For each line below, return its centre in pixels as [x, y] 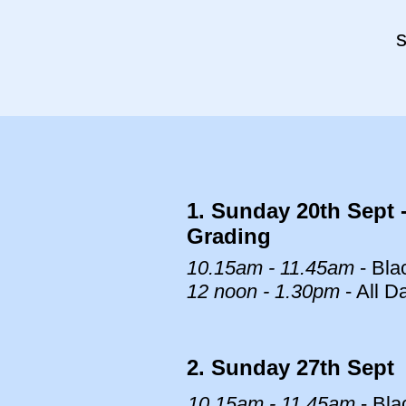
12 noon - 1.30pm [263, 291]
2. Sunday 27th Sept [290, 367]
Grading [229, 236]
